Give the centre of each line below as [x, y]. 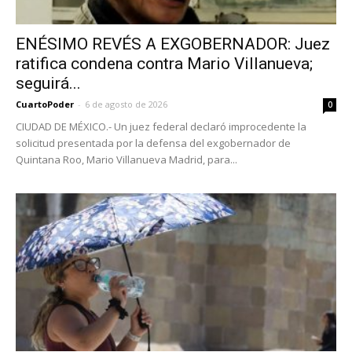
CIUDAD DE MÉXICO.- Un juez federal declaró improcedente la [161, 126]
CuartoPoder [45, 104]
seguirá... [48, 83]
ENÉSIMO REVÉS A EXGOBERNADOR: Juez [173, 44]
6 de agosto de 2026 [126, 104]
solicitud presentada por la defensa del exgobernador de [153, 143]
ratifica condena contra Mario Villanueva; [164, 63]
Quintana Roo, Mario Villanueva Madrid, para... [126, 159]
